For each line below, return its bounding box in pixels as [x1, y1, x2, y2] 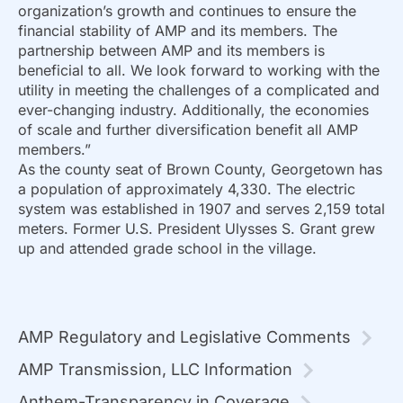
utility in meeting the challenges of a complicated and [18, 81, 380, 99]
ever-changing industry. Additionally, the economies [18, 101, 369, 119]
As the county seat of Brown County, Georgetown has [18, 160, 382, 178]
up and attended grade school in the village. [18, 239, 317, 257]
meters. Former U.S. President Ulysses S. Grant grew [18, 219, 375, 237]
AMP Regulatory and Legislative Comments [18, 327, 351, 347]
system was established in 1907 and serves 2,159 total [18, 200, 385, 218]
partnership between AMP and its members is [18, 41, 325, 59]
